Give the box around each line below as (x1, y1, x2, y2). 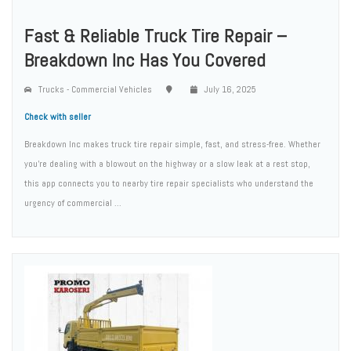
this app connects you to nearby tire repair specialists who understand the (24, 177, 313, 190)
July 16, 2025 (201, 83, 256, 96)
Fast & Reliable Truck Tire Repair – (24, 24, 287, 48)
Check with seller (24, 110, 91, 123)
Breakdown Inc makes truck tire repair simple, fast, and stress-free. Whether (24, 138, 320, 150)
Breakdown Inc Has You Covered (24, 48, 266, 72)
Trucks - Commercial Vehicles (36, 83, 152, 96)
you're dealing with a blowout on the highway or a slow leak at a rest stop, (24, 157, 310, 170)
